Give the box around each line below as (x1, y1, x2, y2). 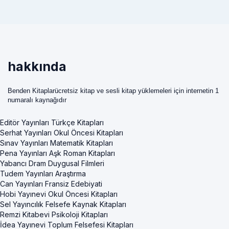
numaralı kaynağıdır (8, 96, 66, 104)
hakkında (8, 59, 66, 75)
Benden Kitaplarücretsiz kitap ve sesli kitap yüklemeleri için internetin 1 (8, 87, 219, 95)
